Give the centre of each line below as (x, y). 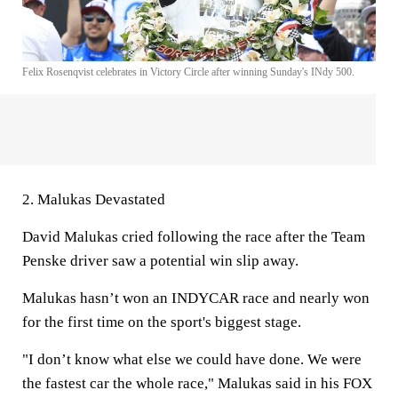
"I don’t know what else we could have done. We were (192, 359)
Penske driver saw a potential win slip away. (160, 260)
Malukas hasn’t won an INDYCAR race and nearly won (196, 298)
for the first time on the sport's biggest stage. (162, 322)
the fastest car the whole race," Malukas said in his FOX (197, 383)
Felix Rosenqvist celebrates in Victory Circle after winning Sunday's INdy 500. (188, 72)
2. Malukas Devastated (94, 199)
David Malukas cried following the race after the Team (194, 236)
